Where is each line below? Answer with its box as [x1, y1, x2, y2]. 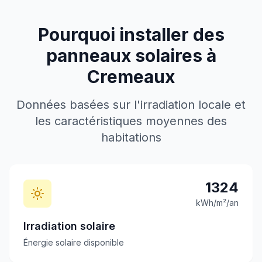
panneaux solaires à [46, 45, 216, 66]
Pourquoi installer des [37, 24, 225, 45]
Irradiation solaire [23, 220, 115, 232]
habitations [101, 130, 161, 144]
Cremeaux [87, 66, 175, 87]
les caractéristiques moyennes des [35, 114, 227, 128]
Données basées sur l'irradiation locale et [16, 98, 246, 112]
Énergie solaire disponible [23, 237, 124, 247]
